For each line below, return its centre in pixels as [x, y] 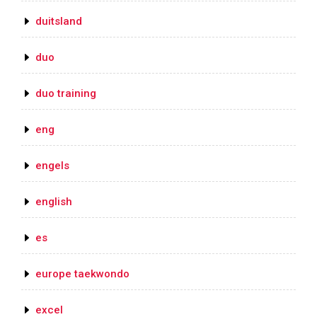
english [54, 202]
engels [52, 166]
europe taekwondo [82, 274]
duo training [66, 94]
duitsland [59, 22]
